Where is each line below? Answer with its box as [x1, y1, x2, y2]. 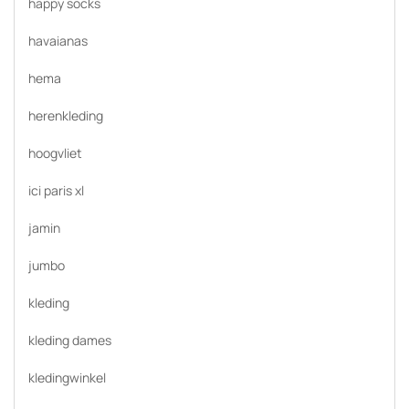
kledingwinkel [28, 369, 106, 386]
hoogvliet [28, 144, 82, 162]
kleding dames [28, 331, 111, 349]
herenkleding [28, 107, 103, 124]
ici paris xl [28, 182, 84, 199]
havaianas [28, 32, 88, 49]
